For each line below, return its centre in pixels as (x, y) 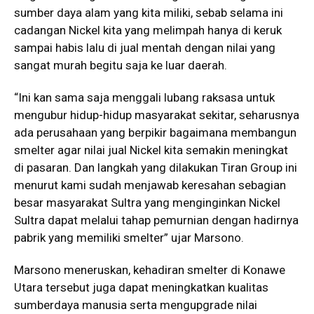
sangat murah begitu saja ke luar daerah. (121, 66)
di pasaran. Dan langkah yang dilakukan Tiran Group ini (156, 168)
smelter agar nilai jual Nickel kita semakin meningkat (151, 150)
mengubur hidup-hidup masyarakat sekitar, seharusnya (157, 115)
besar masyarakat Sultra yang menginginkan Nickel (147, 203)
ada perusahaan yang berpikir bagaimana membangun (155, 133)
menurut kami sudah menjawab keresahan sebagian (150, 185)
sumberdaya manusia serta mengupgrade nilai (136, 305)
